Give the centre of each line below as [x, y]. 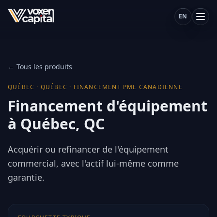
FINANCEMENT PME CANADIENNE [128, 87]
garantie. [26, 177]
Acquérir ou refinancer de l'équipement [88, 149]
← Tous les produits [40, 67]
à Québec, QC [56, 124]
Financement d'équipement [108, 106]
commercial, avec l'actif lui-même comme [93, 163]
